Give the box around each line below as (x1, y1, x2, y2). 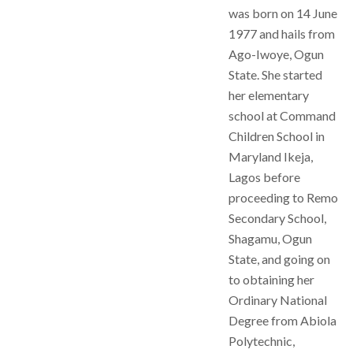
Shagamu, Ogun (229, 231, 312, 246)
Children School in (229, 128, 325, 143)
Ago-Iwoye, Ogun (229, 46, 324, 61)
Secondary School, (229, 210, 326, 225)
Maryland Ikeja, (229, 149, 313, 164)
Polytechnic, (229, 333, 295, 348)
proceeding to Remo (229, 190, 338, 205)
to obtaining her (229, 272, 314, 287)
